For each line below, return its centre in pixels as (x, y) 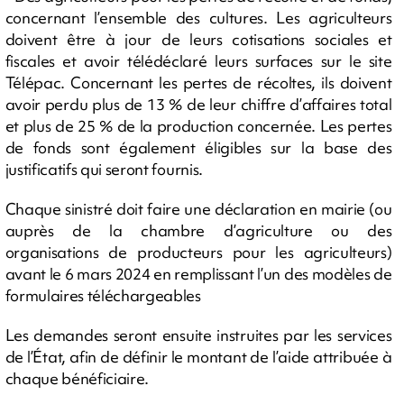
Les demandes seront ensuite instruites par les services (198, 335)
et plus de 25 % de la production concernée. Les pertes (198, 126)
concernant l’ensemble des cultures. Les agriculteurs (198, 18)
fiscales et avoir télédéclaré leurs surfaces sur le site (198, 61)
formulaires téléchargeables (103, 296)
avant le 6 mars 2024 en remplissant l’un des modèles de (198, 274)
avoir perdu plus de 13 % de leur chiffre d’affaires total (198, 105)
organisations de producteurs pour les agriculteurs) (198, 252)
